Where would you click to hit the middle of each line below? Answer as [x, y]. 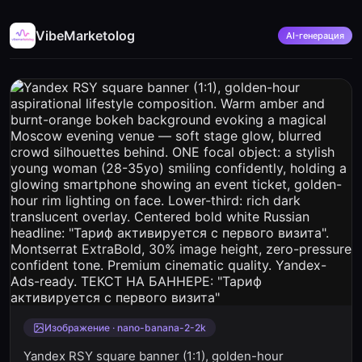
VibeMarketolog [85, 36]
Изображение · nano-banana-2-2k [125, 328]
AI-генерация [315, 36]
